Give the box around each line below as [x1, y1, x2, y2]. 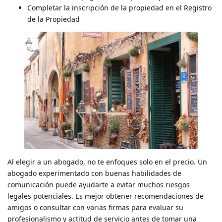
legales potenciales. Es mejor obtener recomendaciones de [7, 191, 204, 201]
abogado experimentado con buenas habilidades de [7, 168, 181, 178]
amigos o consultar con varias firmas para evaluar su [7, 203, 183, 213]
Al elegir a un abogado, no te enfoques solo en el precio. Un [7, 157, 207, 167]
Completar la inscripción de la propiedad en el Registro [27, 3, 212, 13]
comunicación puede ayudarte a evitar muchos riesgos [7, 180, 190, 190]
